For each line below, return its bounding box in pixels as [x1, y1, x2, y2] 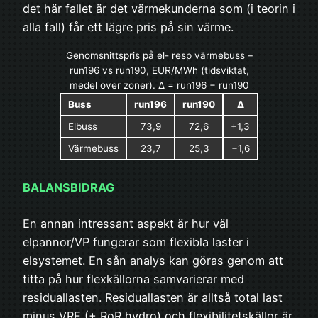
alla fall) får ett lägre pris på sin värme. [23, 20, 234, 35]
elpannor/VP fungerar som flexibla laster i [23, 235, 249, 250]
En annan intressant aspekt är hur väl [23, 216, 229, 231]
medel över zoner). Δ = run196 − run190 [69, 79, 249, 91]
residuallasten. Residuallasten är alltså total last [23, 290, 283, 305]
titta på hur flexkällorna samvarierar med [23, 272, 244, 287]
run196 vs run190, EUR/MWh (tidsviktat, [69, 64, 249, 76]
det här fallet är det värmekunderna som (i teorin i [23, 1, 295, 16]
